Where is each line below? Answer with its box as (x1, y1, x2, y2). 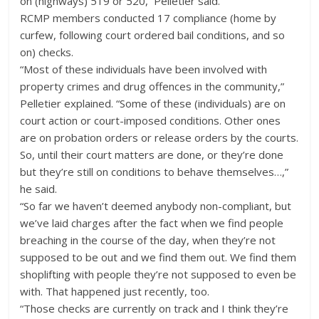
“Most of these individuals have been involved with (20, 61, 268, 76)
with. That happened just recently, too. (20, 283, 210, 298)
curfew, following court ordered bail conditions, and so (20, 27, 286, 42)
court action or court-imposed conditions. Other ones (20, 113, 281, 127)
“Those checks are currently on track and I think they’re (20, 300, 289, 315)
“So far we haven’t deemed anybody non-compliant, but (20, 198, 292, 213)
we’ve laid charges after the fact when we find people (20, 215, 284, 230)
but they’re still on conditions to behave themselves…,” (20, 164, 289, 179)
